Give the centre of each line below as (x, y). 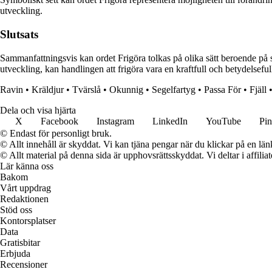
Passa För (223, 89)
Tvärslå (87, 89)
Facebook (59, 121)
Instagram (115, 121)
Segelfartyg (174, 89)
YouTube (223, 121)
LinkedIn (170, 121)
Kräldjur (48, 89)
